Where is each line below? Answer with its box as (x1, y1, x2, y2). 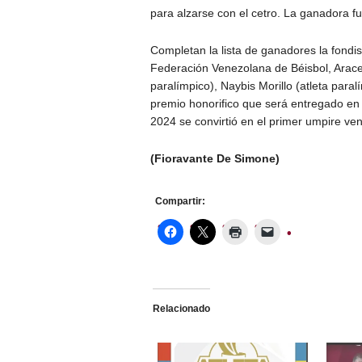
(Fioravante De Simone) (149, 152, 280, 166)
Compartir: (154, 196, 205, 208)
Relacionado (152, 303, 210, 315)
